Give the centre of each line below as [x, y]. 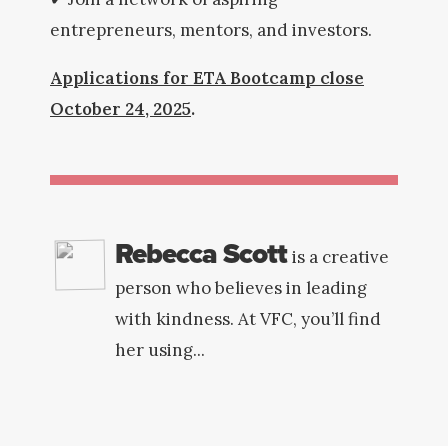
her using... [160, 350]
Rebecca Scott [201, 253]
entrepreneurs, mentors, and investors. [211, 30]
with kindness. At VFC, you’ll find [248, 319]
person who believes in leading [241, 288]
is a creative [340, 257]
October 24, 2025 [120, 109]
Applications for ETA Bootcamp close [207, 78]
